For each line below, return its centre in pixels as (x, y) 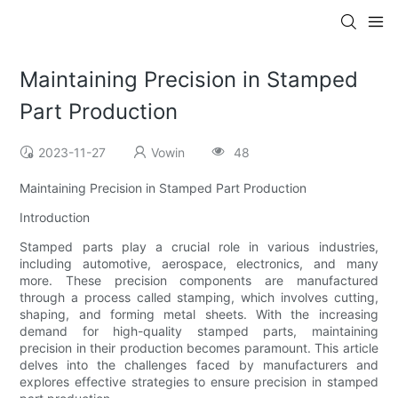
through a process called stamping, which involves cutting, (199, 298)
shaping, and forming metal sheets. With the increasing (199, 314)
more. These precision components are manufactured (199, 281)
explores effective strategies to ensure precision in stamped (199, 382)
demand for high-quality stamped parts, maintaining (199, 331)
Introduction (55, 218)
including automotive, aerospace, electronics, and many (199, 264)
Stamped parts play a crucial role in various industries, (199, 247)
